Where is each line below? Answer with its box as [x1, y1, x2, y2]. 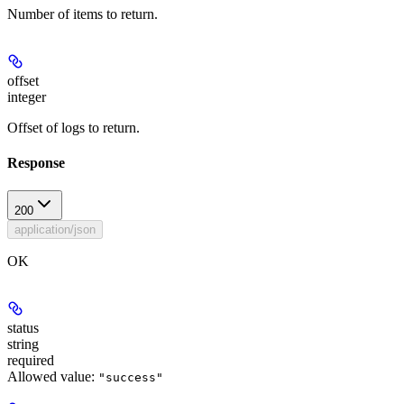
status [7, 320, 39, 336]
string [7, 336, 39, 353]
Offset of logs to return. [7, 119, 140, 135]
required [7, 353, 54, 369]
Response [7, 154, 65, 170]
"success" [98, 371, 163, 385]
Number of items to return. [7, 5, 158, 22]
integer [7, 88, 46, 105]
